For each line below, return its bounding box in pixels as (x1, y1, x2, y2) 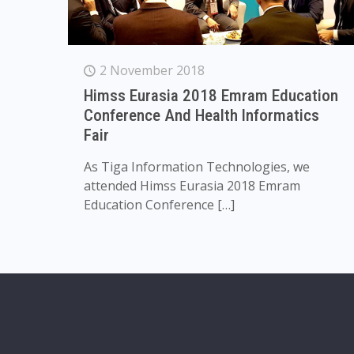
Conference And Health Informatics (83, 106, 319, 126)
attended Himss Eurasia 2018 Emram (83, 177, 300, 195)
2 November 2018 (99, 62, 205, 80)
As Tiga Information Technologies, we (83, 158, 310, 176)
